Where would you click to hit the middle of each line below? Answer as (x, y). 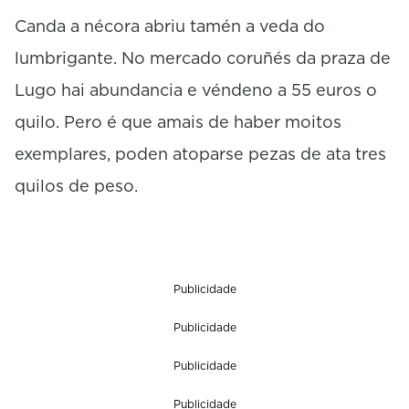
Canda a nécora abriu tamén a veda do (170, 26)
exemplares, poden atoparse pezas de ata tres (200, 153)
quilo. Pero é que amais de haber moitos (178, 121)
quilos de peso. (76, 185)
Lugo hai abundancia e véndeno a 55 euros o (196, 89)
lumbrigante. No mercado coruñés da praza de (203, 58)
